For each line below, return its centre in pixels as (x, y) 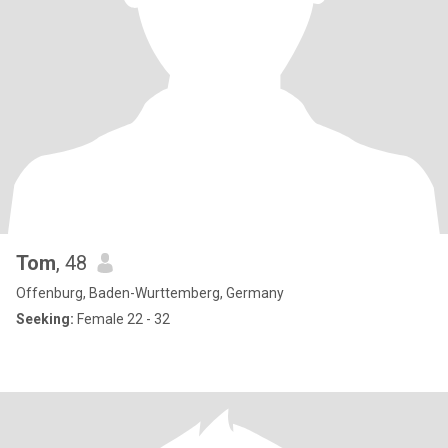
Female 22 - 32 (122, 319)
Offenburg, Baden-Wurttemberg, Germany (150, 293)
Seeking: (45, 319)
